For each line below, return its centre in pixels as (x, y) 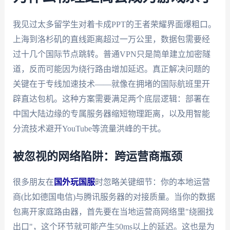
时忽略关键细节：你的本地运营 (152, 182)
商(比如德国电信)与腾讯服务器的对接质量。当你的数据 (114, 197)
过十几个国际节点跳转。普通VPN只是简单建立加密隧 (111, 54)
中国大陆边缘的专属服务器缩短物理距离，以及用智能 (111, 113)
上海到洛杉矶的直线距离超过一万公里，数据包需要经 (111, 39)
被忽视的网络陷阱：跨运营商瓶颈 (97, 157)
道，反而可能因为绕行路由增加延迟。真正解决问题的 (111, 69)
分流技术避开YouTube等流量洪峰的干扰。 (89, 128)
